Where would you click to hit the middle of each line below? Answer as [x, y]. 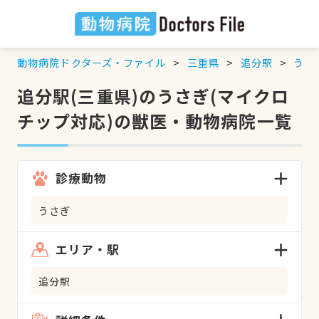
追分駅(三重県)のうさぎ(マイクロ [153, 95]
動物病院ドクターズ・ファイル [91, 62]
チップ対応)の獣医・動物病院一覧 [155, 120]
